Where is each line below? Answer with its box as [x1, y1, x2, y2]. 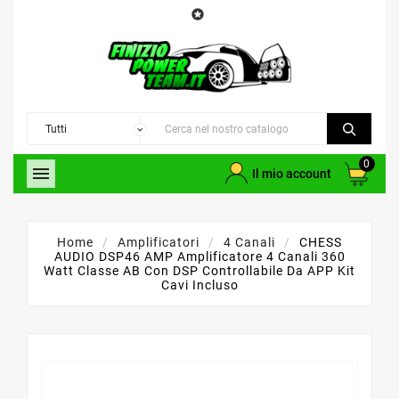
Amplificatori [118, 235, 199, 250]
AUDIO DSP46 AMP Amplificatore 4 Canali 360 [53, 249, 346, 265]
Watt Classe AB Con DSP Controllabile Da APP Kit [44, 264, 355, 279]
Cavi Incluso [160, 278, 239, 293]
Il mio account [251, 167, 331, 182]
